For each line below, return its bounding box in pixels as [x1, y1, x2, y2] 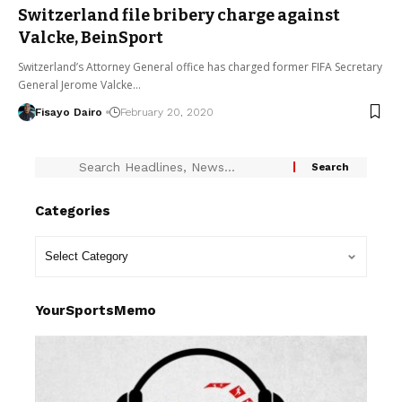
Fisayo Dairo [34, 105, 102, 118]
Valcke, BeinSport [18, 27, 163, 48]
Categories [35, 202, 110, 219]
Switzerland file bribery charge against [18, 4, 340, 25]
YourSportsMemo [35, 301, 156, 319]
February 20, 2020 [119, 105, 214, 118]
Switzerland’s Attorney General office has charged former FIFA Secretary [18, 58, 382, 74]
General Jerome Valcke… [18, 76, 141, 92]
